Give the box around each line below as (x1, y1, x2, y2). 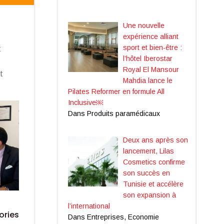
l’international (67, 201, 110, 210)
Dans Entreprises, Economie (67, 212, 159, 221)
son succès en (123, 168, 170, 177)
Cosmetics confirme (123, 157, 185, 166)
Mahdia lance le (123, 76, 172, 84)
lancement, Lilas (123, 146, 174, 155)
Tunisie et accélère (123, 179, 183, 188)
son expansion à (123, 190, 176, 199)
